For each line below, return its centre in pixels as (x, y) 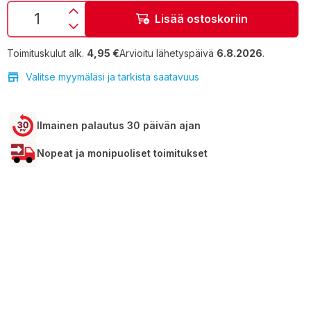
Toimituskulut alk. (45, 53)
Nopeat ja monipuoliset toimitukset (122, 153)
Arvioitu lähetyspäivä (168, 53)
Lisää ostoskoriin (201, 19)
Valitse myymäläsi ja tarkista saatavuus (112, 76)
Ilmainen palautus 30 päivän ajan (119, 125)
